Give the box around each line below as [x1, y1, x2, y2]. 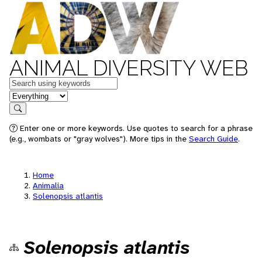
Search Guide [189, 133, 238, 144]
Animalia [33, 180, 64, 191]
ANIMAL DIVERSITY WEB [9, 56, 248, 80]
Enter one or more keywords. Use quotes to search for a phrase [18, 123, 253, 133]
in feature [9, 89, 47, 101]
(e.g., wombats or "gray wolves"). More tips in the [9, 133, 189, 144]
